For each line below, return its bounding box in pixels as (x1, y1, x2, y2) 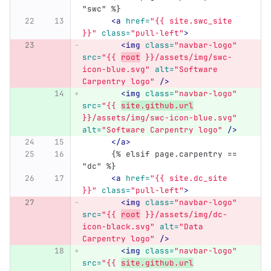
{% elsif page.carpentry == (82, 149, 111, 160)
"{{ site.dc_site (149, 173, 232, 184)
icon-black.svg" (82, 221, 155, 232)
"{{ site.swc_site (149, 16, 237, 27)
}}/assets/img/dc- (140, 209, 227, 220)
